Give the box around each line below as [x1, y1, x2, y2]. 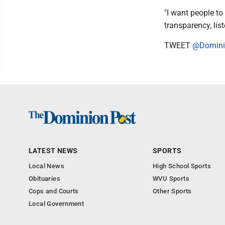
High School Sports [153, 162, 211, 170]
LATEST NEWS [29, 147, 78, 155]
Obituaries [29, 175, 60, 182]
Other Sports [153, 187, 192, 195]
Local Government [29, 200, 84, 207]
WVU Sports [153, 175, 189, 182]
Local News [29, 162, 64, 170]
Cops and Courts [29, 187, 79, 195]
